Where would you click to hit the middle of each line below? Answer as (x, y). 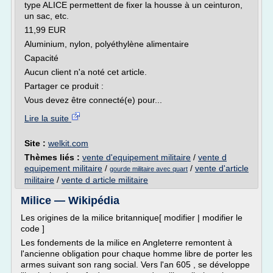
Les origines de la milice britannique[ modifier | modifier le (132, 218)
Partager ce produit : (64, 86)
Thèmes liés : (53, 157)
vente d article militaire (105, 180)
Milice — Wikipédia (70, 200)
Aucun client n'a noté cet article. (86, 72)
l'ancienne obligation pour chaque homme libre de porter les (136, 253)
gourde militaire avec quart (149, 169)
